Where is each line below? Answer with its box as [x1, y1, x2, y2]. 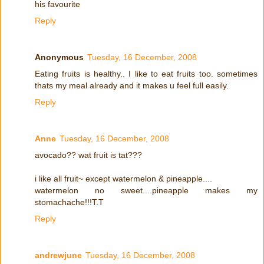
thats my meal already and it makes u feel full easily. [35, 81, 229, 91]
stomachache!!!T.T [35, 197, 104, 207]
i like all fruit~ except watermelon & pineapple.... [35, 174, 212, 184]
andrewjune [35, 250, 82, 260]
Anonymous [35, 52, 84, 62]
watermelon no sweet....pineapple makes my [35, 186, 258, 196]
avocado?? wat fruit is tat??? [35, 150, 142, 160]
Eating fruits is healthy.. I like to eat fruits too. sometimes [35, 69, 258, 79]
